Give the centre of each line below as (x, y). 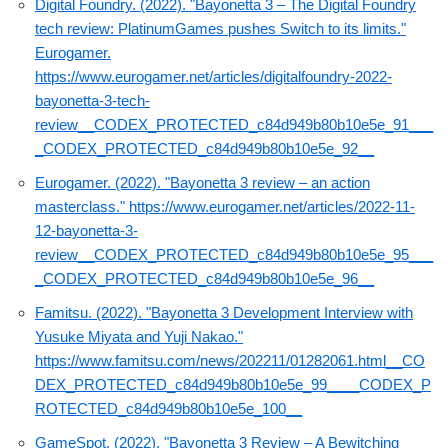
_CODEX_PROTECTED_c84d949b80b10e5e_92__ (204, 149)
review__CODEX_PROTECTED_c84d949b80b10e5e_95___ (234, 255)
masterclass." (82, 207)
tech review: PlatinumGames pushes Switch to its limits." (220, 29)
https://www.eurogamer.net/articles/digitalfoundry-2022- (213, 77)
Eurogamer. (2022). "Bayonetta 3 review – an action (202, 183)
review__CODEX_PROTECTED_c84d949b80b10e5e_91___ (234, 125)
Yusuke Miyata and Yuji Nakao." (139, 337)
